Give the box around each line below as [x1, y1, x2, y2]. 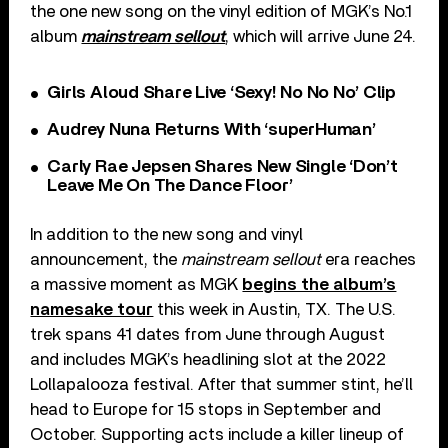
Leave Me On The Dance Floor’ [47, 176, 293, 195]
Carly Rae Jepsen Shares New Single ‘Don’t [47, 157, 398, 176]
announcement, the [30, 250, 182, 268]
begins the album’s [242, 275, 397, 293]
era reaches [321, 250, 417, 268]
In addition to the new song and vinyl [30, 225, 304, 243]
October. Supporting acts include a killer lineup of [30, 425, 405, 443]
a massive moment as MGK [30, 275, 243, 293]
